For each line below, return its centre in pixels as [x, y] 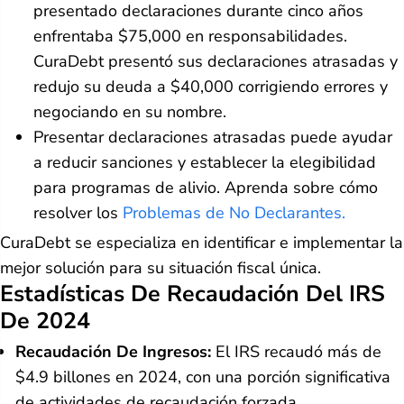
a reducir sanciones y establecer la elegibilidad [205, 162]
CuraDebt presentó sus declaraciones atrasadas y [216, 61]
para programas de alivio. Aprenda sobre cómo [206, 187]
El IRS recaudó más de [296, 351]
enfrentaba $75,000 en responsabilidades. [190, 36]
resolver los [78, 212]
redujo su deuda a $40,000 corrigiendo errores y [211, 86]
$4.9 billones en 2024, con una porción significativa [203, 376]
